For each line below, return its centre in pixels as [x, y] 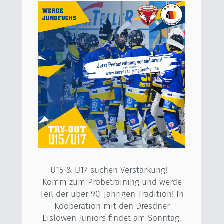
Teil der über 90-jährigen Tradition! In [112, 194]
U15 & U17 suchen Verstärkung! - [112, 170]
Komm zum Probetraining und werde [112, 182]
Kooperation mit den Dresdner [112, 206]
